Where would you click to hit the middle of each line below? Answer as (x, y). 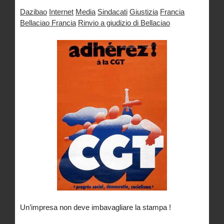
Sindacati (112, 12)
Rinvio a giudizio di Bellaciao (124, 23)
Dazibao (33, 12)
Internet (61, 12)
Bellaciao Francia (48, 23)
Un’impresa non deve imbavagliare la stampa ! (95, 207)
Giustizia (144, 12)
